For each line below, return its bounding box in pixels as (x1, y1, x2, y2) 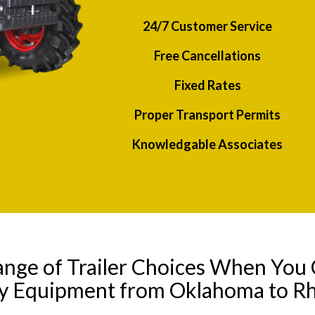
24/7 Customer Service (143, 18, 273, 34)
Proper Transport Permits (134, 107, 281, 123)
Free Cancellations (154, 48, 262, 64)
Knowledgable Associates (132, 136, 283, 153)
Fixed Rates (174, 77, 241, 94)
